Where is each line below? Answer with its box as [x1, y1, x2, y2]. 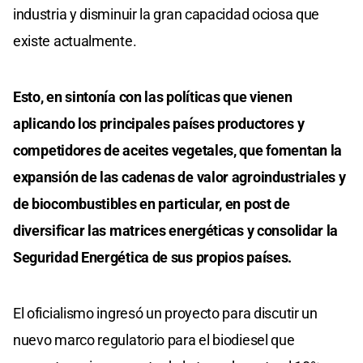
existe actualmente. [13, 32, 137, 50]
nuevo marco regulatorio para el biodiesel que [13, 331, 295, 349]
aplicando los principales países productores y [13, 115, 305, 133]
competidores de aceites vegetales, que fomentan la [13, 142, 343, 160]
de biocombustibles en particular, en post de [13, 195, 290, 213]
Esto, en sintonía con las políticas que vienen [13, 88, 293, 106]
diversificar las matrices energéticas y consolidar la [13, 222, 339, 240]
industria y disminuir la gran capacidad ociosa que [13, 6, 320, 23]
